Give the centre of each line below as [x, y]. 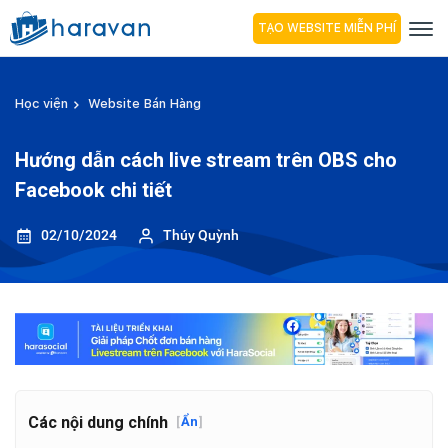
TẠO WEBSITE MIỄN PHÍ [327, 27]
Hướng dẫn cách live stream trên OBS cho [206, 160]
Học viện [41, 103]
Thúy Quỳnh [201, 235]
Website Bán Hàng [144, 103]
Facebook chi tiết [93, 190]
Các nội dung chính [98, 422]
